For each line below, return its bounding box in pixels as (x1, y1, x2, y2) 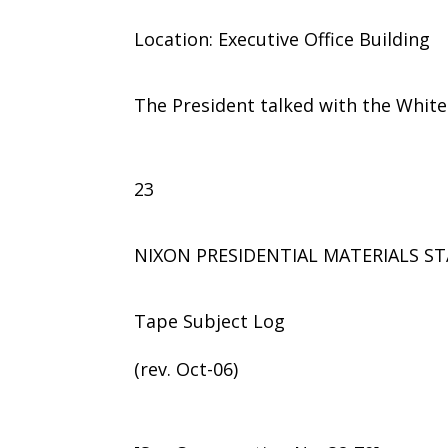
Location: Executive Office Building (134, 26, 431, 51)
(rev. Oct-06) (134, 356, 239, 381)
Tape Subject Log (134, 308, 286, 333)
